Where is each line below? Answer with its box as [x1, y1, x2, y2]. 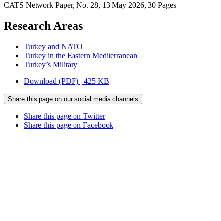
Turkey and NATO [24, 42, 83, 51]
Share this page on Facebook [24, 121, 113, 130]
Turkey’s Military [24, 60, 77, 69]
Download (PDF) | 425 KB [24, 77, 109, 86]
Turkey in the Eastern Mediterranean [24, 51, 137, 60]
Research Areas [4, 19, 83, 33]
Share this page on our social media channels [8, 95, 138, 103]
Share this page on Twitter [24, 112, 105, 121]
